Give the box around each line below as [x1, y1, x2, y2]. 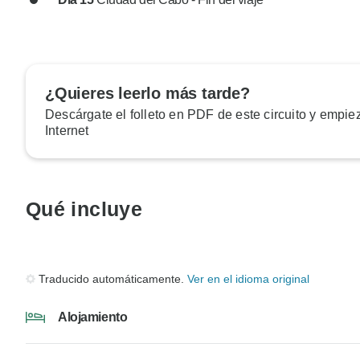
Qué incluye [26, 198, 143, 221]
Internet [45, 124, 89, 138]
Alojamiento [58, 309, 128, 324]
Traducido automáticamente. [39, 272, 187, 285]
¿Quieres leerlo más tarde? [45, 84, 250, 103]
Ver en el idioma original [187, 272, 309, 285]
